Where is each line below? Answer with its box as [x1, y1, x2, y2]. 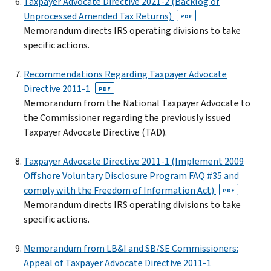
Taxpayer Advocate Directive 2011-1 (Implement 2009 [24, 154, 244, 168]
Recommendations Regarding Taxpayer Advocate [24, 67, 227, 80]
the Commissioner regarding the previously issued [24, 111, 230, 124]
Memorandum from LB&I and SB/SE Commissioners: [24, 241, 238, 255]
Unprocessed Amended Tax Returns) [24, 9, 174, 22]
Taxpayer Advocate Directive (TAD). [24, 125, 167, 139]
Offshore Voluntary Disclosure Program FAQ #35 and [24, 169, 239, 182]
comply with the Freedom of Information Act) [24, 183, 216, 197]
